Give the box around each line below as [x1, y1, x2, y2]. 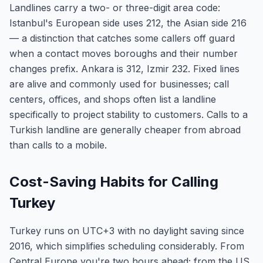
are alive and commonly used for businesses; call [9, 78, 229, 90]
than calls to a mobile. [9, 139, 107, 151]
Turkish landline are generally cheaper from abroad [9, 124, 241, 136]
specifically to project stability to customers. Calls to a [9, 109, 248, 120]
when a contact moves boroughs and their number [9, 48, 238, 59]
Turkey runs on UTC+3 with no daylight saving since [9, 225, 244, 237]
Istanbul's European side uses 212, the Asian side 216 [9, 17, 247, 29]
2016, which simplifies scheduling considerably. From [9, 240, 244, 252]
